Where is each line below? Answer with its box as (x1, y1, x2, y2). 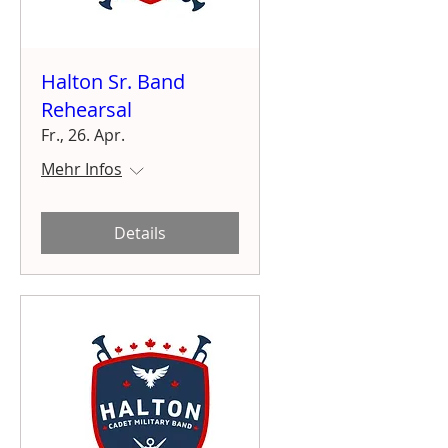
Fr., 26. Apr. (41, 123, 125, 146)
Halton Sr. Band (41, 67, 185, 95)
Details (114, 221, 166, 244)
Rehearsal (41, 95, 132, 123)
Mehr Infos (41, 157, 122, 180)
